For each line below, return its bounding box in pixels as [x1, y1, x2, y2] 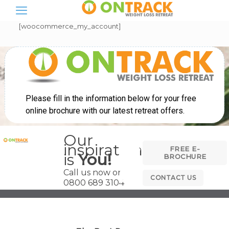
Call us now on [63, 168, 124, 177]
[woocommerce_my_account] [18, 22, 121, 30]
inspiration [63, 141, 143, 159]
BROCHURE [163, 152, 207, 161]
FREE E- [169, 145, 200, 153]
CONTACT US [150, 174, 196, 181]
